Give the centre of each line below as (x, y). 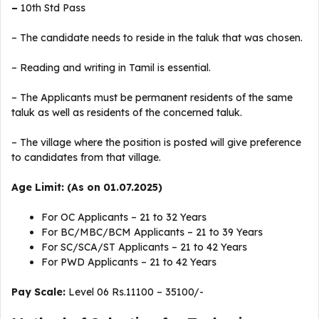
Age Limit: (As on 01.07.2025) (87, 187)
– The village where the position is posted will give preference (156, 142)
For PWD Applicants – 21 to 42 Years (129, 262)
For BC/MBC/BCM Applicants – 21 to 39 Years (153, 232)
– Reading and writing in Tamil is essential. (111, 68)
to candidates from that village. (86, 157)
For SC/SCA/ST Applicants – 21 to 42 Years (146, 247)
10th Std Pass (53, 8)
